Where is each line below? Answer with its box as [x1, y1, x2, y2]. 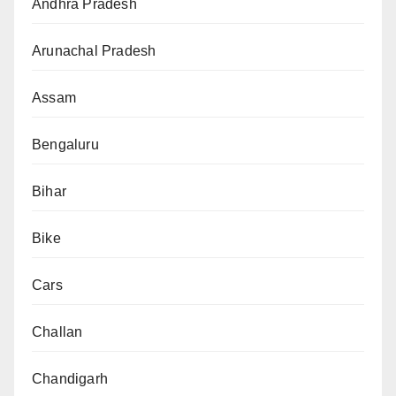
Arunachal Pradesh [32, 43, 156, 59]
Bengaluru [32, 137, 99, 153]
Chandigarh [32, 371, 108, 387]
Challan [32, 324, 83, 340]
